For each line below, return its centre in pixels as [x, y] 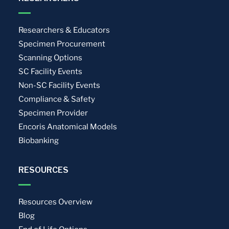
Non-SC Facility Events [60, 85]
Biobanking [39, 140]
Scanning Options [51, 58]
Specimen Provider [53, 113]
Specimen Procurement [62, 44]
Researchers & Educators [64, 30]
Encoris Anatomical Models [68, 127]
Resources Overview [56, 202]
